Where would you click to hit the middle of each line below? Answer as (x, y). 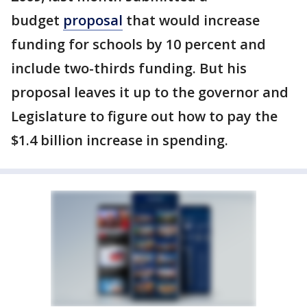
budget (37, 20)
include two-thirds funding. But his (129, 68)
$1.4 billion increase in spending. (120, 140)
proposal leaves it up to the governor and (150, 92)
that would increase (191, 20)
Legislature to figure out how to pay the (144, 116)
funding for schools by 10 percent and (138, 44)
